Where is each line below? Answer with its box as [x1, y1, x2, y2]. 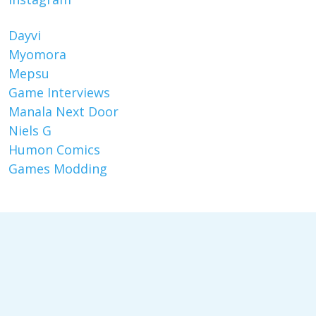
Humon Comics [8, 141, 100, 158]
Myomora [8, 46, 66, 63]
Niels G [8, 122, 51, 139]
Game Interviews [8, 84, 110, 101]
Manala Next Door [8, 103, 119, 120]
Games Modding [8, 160, 107, 177]
